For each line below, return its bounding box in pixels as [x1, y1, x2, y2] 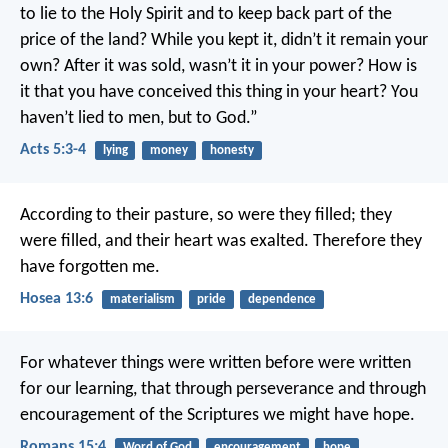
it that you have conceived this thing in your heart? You [20, 83, 418, 103]
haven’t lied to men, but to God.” [20, 109, 258, 129]
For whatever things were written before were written [20, 354, 411, 374]
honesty [209, 144, 254, 158]
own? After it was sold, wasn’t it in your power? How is [20, 57, 417, 77]
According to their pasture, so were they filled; [20, 205, 356, 225]
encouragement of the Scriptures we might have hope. [20, 406, 415, 426]
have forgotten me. [20, 257, 160, 277]
